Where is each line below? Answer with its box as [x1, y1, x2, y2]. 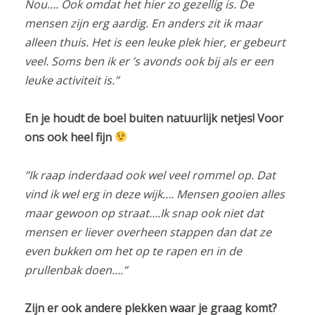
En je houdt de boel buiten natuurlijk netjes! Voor [24, 110, 283, 126]
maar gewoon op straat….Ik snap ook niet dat [24, 205, 264, 221]
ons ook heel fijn [24, 129, 115, 145]
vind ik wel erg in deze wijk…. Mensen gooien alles [24, 186, 285, 202]
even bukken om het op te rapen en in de [24, 243, 242, 259]
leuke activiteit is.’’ [24, 72, 119, 88]
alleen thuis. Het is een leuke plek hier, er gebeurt [24, 34, 285, 50]
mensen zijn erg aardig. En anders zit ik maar [24, 15, 262, 31]
